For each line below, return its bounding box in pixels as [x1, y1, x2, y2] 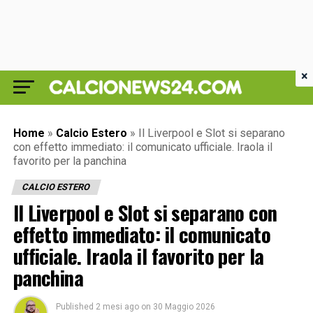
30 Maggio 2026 [152, 302, 215, 312]
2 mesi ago [95, 302, 139, 312]
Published [55, 302, 94, 312]
